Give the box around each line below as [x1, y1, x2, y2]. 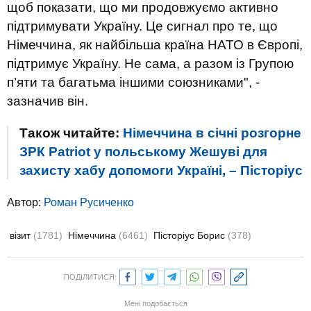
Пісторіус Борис [153, 230, 228, 241]
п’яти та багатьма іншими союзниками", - [7, 75, 260, 90]
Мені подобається [124, 299, 187, 308]
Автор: [7, 196, 44, 208]
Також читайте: [19, 126, 123, 140]
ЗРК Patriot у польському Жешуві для [19, 144, 267, 159]
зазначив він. [7, 94, 88, 108]
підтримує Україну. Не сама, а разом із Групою [7, 56, 294, 71]
